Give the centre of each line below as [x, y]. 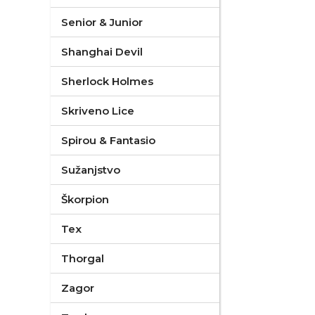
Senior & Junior [102, 22]
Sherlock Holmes [107, 81]
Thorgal [83, 258]
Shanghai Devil [102, 52]
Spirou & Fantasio [108, 140]
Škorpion [85, 199]
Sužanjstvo [91, 170]
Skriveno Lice [98, 111]
